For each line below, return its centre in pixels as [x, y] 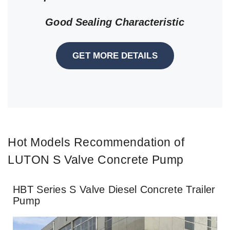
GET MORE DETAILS [115, 55]
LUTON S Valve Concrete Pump [96, 159]
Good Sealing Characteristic [115, 22]
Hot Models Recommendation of [96, 142]
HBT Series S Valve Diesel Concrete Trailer [114, 189]
